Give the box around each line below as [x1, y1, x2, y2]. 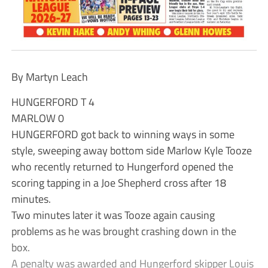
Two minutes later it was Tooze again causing [11, 206, 215, 223]
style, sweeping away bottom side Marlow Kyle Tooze [11, 141, 252, 159]
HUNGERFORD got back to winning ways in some [11, 125, 234, 142]
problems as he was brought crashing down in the [11, 222, 236, 239]
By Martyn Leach [11, 68, 88, 85]
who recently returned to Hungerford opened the [11, 157, 233, 175]
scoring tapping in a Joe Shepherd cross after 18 [11, 173, 226, 191]
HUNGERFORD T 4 [11, 93, 95, 110]
